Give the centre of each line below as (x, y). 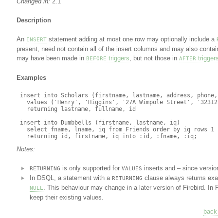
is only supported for (91, 168)
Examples (31, 78)
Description (34, 20)
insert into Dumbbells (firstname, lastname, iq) (98, 123)
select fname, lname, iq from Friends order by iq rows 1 (115, 129)
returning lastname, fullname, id (76, 109)
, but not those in (154, 58)
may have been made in (51, 58)
